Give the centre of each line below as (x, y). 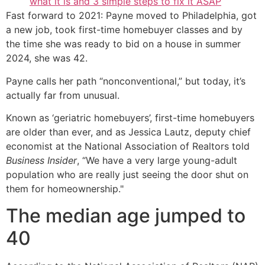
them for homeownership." (65, 189)
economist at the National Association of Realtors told (128, 146)
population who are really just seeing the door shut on (127, 175)
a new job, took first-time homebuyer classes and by (124, 30)
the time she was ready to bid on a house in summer (123, 44)
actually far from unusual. (63, 95)
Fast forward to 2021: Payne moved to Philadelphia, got (131, 16)
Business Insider (41, 161)
